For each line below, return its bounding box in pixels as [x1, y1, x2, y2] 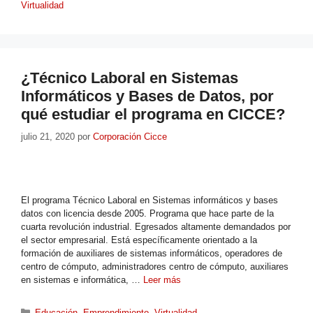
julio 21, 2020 [21, 131, 75, 142]
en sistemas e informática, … [21, 274, 143, 285]
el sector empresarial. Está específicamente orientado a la [21, 234, 257, 245]
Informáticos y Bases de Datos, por [21, 87, 274, 105]
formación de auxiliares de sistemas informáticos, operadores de [21, 247, 282, 259]
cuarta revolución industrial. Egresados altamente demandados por [21, 221, 291, 232]
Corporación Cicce [93, 131, 167, 142]
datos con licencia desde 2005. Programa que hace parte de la [21, 208, 274, 219]
